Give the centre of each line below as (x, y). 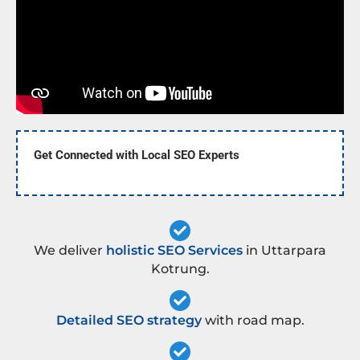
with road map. (253, 321)
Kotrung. (180, 269)
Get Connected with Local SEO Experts (137, 155)
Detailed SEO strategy (129, 321)
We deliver (70, 251)
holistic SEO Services (174, 251)
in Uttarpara (284, 251)
